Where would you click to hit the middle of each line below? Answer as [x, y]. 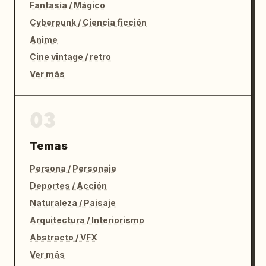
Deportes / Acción [68, 185]
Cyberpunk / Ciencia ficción [88, 22]
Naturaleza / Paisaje [73, 202]
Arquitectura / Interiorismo [87, 220]
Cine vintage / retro [70, 56]
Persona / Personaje [73, 168]
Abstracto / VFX [64, 237]
